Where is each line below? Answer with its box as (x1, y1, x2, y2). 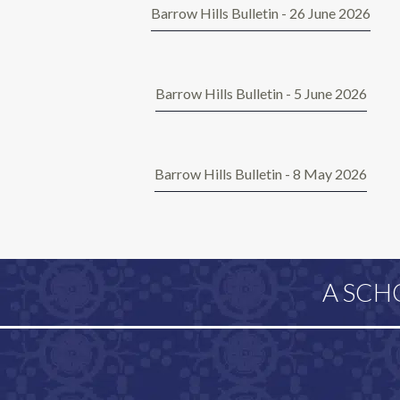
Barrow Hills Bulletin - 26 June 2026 (151, 4, 371, 22)
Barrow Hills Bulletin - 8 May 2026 (154, 165, 367, 183)
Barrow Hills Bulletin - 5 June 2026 (154, 85, 367, 103)
